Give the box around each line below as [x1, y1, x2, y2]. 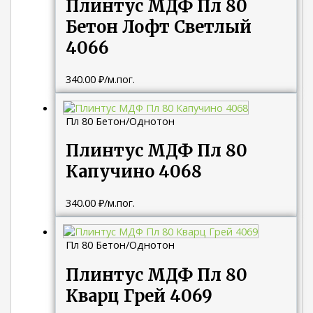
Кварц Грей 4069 [66, 285, 213, 306]
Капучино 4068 [66, 161, 203, 182]
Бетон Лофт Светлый [66, 17, 252, 38]
